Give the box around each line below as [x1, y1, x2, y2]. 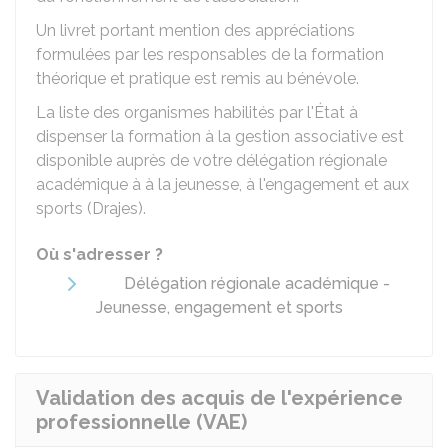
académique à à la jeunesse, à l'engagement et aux [36, 175, 409, 194]
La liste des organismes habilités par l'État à [36, 103, 358, 122]
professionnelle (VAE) [36, 410, 247, 434]
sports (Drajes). [36, 199, 146, 218]
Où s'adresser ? [36, 245, 163, 264]
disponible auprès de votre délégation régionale [36, 151, 387, 170]
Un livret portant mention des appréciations [36, 21, 355, 40]
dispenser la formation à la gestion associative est [36, 127, 404, 146]
